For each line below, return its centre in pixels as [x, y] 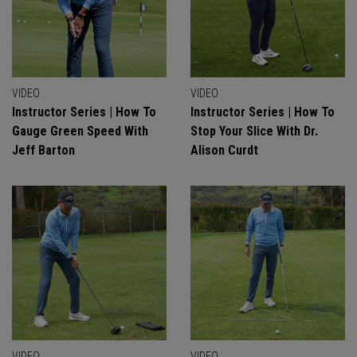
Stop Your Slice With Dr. [254, 131]
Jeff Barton [43, 150]
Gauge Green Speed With [80, 131]
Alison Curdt [224, 150]
